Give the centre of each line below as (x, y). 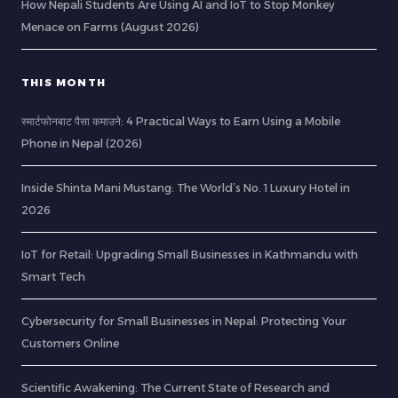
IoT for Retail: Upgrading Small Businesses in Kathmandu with (190, 255)
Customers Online (70, 344)
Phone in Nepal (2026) (82, 144)
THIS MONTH (64, 83)
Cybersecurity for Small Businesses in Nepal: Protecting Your (184, 322)
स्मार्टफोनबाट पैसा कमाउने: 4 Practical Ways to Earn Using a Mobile (181, 122)
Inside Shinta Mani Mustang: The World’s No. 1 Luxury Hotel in (186, 188)
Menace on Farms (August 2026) (110, 28)
